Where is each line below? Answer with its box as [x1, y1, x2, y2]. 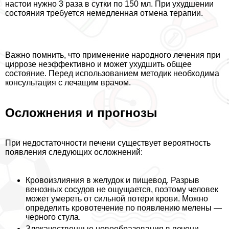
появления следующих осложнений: [5, 147, 143, 156]
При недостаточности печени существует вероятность [5, 138, 211, 147]
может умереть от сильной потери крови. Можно [26, 194, 208, 203]
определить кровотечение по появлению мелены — [26, 203, 222, 212]
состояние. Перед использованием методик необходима [5, 68, 219, 78]
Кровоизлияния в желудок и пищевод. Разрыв [26, 175, 199, 185]
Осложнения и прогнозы [5, 105, 157, 120]
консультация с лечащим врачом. [5, 78, 131, 87]
